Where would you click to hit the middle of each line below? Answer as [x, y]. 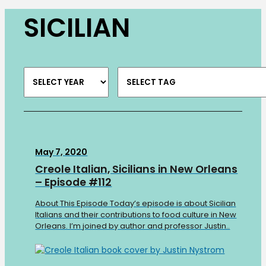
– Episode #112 [74, 183]
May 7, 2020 [61, 152]
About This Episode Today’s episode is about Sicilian [136, 204]
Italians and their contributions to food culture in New [136, 215]
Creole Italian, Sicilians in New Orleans [137, 170]
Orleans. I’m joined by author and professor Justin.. [133, 226]
